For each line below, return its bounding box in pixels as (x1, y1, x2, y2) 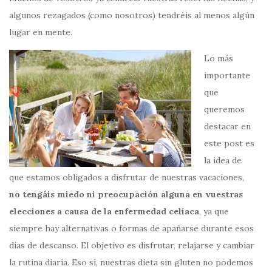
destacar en (204, 120, 251, 132)
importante (204, 69, 250, 81)
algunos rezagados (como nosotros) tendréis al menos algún (9, 9, 254, 21)
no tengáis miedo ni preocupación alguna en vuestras (9, 188, 243, 200)
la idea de (204, 154, 242, 166)
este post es (204, 137, 254, 149)
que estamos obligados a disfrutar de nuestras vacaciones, (9, 171, 244, 183)
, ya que (199, 205, 229, 217)
